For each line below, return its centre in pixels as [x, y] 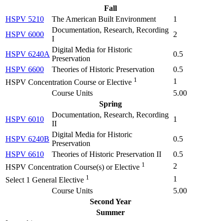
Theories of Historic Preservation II [107, 154]
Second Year [110, 201]
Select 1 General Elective [45, 180]
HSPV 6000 [25, 34]
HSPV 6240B [27, 139]
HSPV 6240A [28, 54]
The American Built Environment [104, 19]
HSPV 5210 [25, 19]
